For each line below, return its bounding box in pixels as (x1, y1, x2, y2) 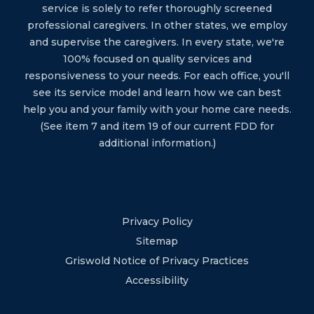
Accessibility (125, 273, 189, 287)
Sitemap (136, 234, 178, 247)
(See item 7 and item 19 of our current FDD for (40, 119, 274, 132)
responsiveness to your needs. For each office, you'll (25, 69, 289, 82)
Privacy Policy (121, 214, 193, 228)
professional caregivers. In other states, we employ (27, 18, 287, 32)
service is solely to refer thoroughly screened (42, 1, 272, 15)
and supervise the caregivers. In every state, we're (29, 35, 285, 48)
